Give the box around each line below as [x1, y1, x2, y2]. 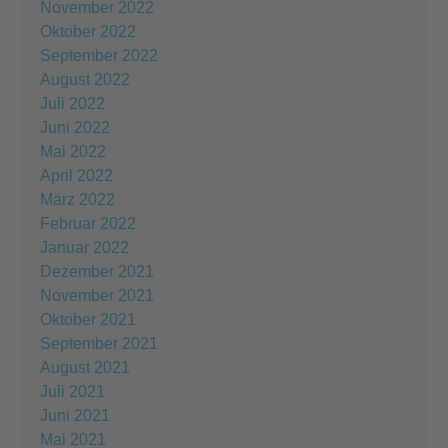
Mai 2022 [40, 142, 106, 160]
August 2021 [40, 358, 130, 376]
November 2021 [40, 286, 154, 304]
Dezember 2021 [40, 262, 154, 280]
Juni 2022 [40, 118, 110, 136]
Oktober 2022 [40, 22, 136, 40]
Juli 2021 [40, 382, 105, 400]
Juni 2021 [40, 406, 110, 424]
